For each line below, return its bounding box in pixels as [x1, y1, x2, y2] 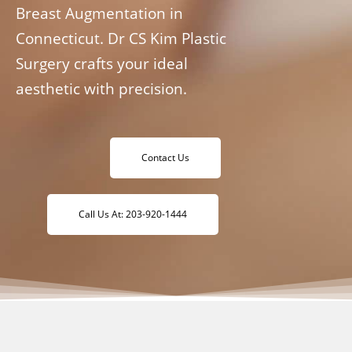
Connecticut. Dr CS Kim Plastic [16, 27, 226, 49]
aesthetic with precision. [16, 78, 187, 99]
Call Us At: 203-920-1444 [78, 207, 187, 221]
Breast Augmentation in [16, 2, 183, 24]
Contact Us [141, 150, 189, 164]
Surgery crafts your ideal [16, 53, 188, 74]
